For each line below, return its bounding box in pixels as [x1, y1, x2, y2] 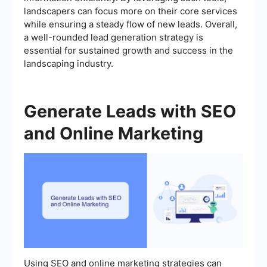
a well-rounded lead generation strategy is [24, 31, 203, 43]
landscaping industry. [24, 57, 113, 69]
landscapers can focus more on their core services [24, 5, 237, 17]
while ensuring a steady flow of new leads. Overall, [24, 18, 237, 30]
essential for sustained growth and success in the [24, 44, 233, 56]
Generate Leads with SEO [24, 100, 236, 122]
